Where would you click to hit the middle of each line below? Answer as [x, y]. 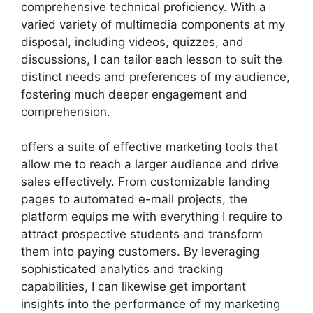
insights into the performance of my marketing [151, 304]
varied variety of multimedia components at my [153, 24]
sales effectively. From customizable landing [145, 182]
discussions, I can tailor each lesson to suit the [152, 59]
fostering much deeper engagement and [134, 94]
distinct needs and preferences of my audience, [155, 77]
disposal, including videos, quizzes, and [132, 42]
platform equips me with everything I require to [152, 217]
